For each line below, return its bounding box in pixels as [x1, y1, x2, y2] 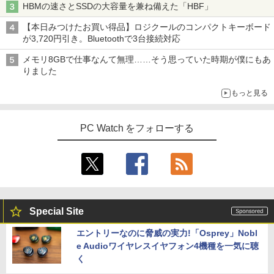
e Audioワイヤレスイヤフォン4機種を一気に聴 [76, 240, 259, 251]
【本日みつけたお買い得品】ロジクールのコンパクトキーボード [23, 21, 271, 32]
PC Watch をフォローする [80, 122, 194, 133]
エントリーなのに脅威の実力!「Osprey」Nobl [76, 228, 257, 238]
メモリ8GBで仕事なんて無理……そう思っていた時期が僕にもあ [23, 54, 271, 64]
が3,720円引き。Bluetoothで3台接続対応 [23, 33, 180, 43]
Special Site [29, 206, 84, 217]
